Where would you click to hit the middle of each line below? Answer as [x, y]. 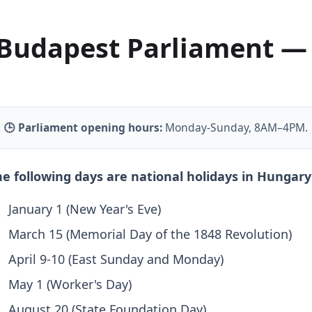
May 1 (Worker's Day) [70, 284]
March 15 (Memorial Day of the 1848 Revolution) [150, 234]
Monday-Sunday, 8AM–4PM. [236, 128]
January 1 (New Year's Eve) [84, 209]
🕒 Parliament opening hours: [84, 128]
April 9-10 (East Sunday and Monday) [116, 259]
